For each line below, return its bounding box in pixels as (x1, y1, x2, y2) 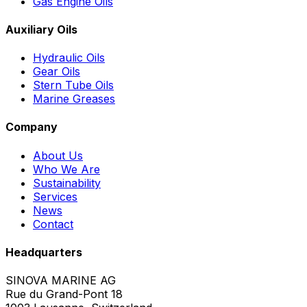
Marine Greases (33, 92, 115, 106)
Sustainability (33, 175, 101, 190)
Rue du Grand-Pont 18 (5, 287, 123, 302)
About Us (33, 148, 83, 162)
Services (33, 189, 77, 204)
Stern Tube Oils (33, 78, 114, 93)
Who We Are (33, 162, 100, 176)
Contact (33, 217, 73, 231)
